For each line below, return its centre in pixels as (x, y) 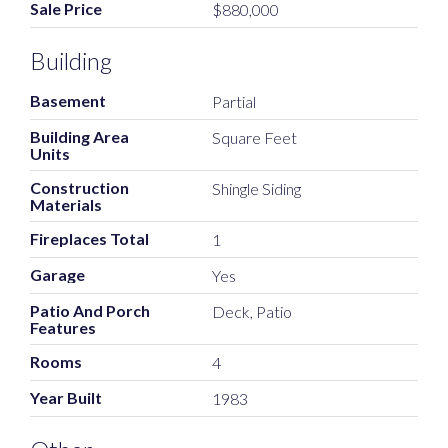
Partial (234, 102)
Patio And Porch (90, 311)
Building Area (79, 137)
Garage (57, 275)
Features (63, 328)
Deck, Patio (252, 312)
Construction (79, 188)
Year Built (66, 398)
